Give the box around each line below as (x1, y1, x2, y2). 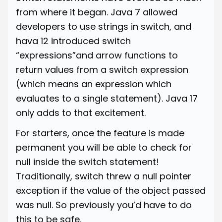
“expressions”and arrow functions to (16, 49, 178, 61)
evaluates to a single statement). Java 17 (16, 92, 198, 105)
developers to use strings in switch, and (16, 20, 191, 33)
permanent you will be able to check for (16, 141, 192, 154)
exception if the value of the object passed (16, 184, 206, 197)
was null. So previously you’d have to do (16, 198, 192, 211)
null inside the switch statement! (16, 155, 159, 168)
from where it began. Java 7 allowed (16, 5, 177, 18)
